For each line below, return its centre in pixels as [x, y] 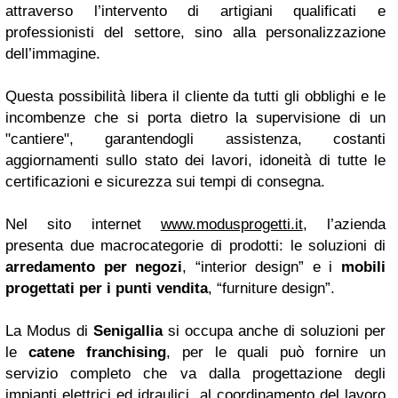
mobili [364, 267]
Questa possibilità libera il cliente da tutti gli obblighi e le [195, 96]
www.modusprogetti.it [231, 224]
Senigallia [128, 331]
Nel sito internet [83, 224]
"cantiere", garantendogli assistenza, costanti [195, 139]
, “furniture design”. [271, 288]
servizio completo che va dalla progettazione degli [195, 374]
